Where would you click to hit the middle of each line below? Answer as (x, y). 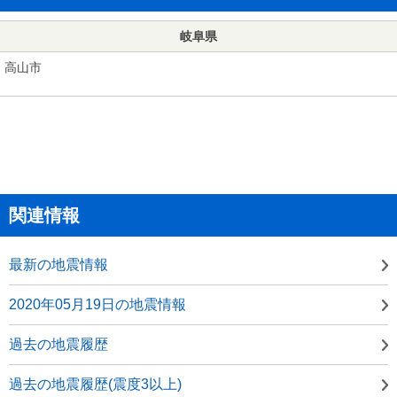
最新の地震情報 (58, 264)
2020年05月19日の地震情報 (97, 304)
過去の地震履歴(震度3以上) (95, 384)
